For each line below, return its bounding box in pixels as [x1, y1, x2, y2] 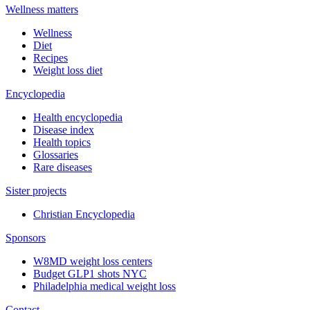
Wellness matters [6, 3, 78, 15]
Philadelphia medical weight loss [33, 280, 176, 292]
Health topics [33, 136, 91, 148]
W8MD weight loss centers [33, 255, 152, 267]
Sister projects [6, 184, 66, 197]
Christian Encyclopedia [33, 208, 135, 220]
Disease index [33, 123, 94, 136]
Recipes [33, 51, 68, 64]
